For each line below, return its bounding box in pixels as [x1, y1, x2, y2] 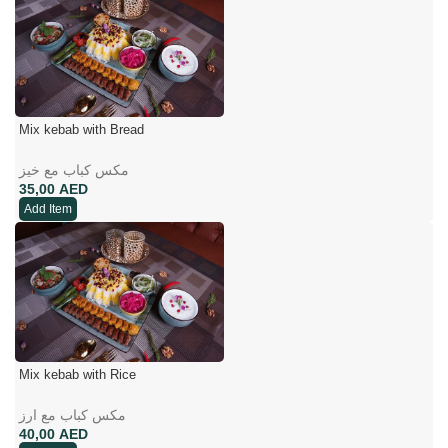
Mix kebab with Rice [19, 366, 136, 382]
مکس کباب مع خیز [19, 162, 129, 179]
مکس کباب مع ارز [19, 406, 126, 423]
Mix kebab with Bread [19, 122, 144, 138]
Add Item [24, 202, 72, 217]
